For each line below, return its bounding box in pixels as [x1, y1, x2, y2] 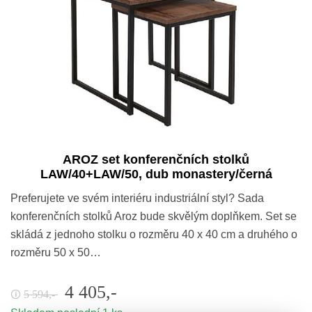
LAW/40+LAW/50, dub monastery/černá [40, 166, 272, 181]
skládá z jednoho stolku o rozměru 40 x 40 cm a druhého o [10, 228, 297, 240]
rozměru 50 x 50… [10, 246, 101, 258]
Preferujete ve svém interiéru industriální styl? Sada [10, 192, 264, 204]
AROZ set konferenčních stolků [63, 152, 249, 166]
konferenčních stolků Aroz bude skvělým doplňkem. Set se [10, 210, 297, 222]
